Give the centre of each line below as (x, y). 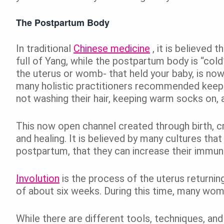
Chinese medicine (112, 48)
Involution (38, 178)
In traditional (45, 48)
